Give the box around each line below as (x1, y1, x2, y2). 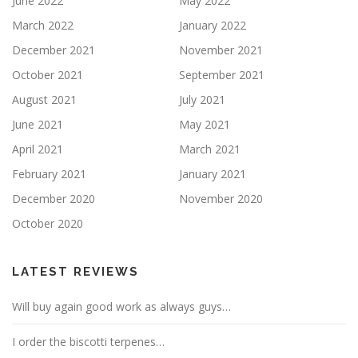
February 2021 (12, 165, 86, 181)
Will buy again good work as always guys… (12, 298, 231, 314)
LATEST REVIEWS (12, 264, 139, 279)
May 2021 (179, 116, 230, 132)
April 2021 (12, 141, 63, 157)
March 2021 (179, 141, 241, 157)
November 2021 (179, 42, 263, 58)
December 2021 (12, 42, 95, 58)
